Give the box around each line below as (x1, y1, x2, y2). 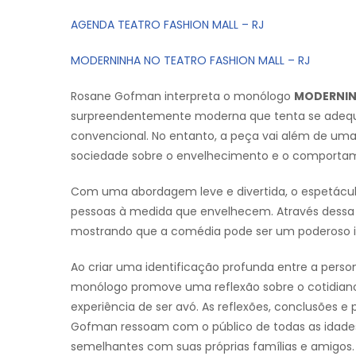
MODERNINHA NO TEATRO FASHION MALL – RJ (71, 52, 313, 69)
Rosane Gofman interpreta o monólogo (71, 88, 294, 105)
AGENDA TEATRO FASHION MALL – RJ (71, 17, 264, 33)
